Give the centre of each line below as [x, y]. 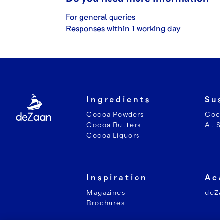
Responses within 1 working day [123, 29]
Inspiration [117, 178]
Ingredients [119, 99]
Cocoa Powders [116, 114]
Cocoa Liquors [113, 135]
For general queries [100, 17]
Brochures [106, 203]
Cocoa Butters [114, 125]
